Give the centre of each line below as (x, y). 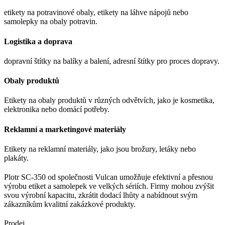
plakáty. (16, 158)
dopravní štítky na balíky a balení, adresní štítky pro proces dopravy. (112, 61)
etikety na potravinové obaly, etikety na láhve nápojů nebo (96, 13)
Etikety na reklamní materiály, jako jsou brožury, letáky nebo (100, 149)
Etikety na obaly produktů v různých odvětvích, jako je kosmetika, (109, 100)
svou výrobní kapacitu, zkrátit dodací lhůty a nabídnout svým (101, 195)
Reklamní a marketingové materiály (65, 129)
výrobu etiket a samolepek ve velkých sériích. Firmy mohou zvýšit (109, 186)
